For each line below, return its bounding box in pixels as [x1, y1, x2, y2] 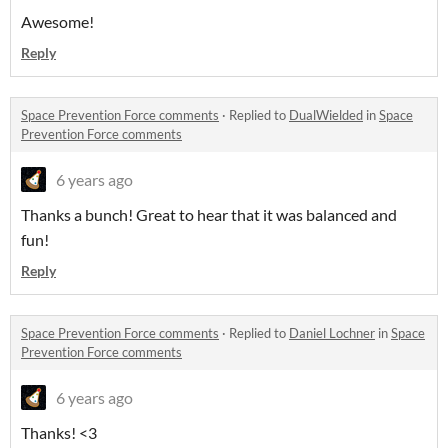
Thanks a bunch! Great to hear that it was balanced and [21, 204, 397, 224]
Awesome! [21, 11, 94, 31]
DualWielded [289, 106, 363, 123]
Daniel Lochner [289, 324, 375, 341]
